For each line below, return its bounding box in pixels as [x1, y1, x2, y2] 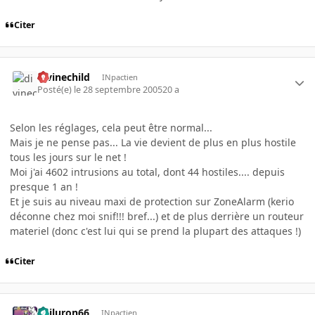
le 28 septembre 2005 [74, 83, 163, 96]
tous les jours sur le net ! [10, 150, 127, 164]
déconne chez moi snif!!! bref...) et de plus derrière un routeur [10, 209, 304, 223]
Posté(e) [37, 83, 75, 96]
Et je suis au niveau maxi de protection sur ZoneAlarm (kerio [10, 194, 294, 208]
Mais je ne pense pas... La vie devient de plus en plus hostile [10, 135, 296, 149]
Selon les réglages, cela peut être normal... [10, 120, 212, 134]
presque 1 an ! [10, 179, 78, 193]
